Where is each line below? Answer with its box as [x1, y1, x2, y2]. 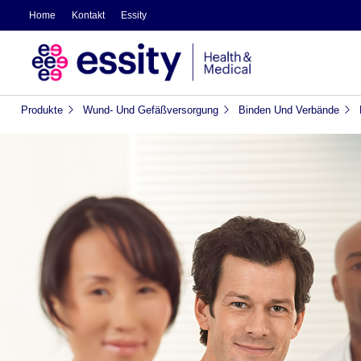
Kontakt [71, 10, 105, 21]
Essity [120, 10, 147, 21]
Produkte [20, 103, 63, 116]
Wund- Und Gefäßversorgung [82, 103, 218, 116]
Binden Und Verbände [238, 103, 339, 116]
